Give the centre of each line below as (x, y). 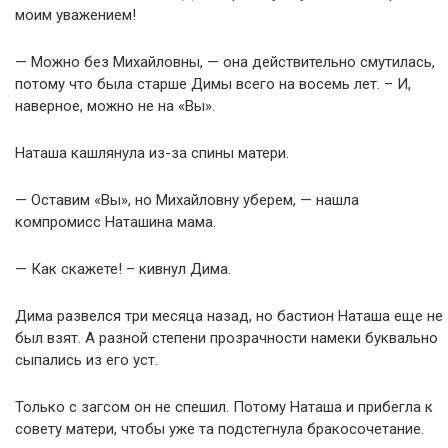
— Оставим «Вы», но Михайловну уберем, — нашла (187, 200)
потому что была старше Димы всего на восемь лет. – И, (213, 84)
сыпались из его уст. (86, 360)
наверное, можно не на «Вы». (115, 106)
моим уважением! (75, 15)
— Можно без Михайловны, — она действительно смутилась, (225, 62)
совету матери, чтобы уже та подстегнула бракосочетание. (219, 429)
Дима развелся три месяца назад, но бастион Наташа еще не (229, 316)
